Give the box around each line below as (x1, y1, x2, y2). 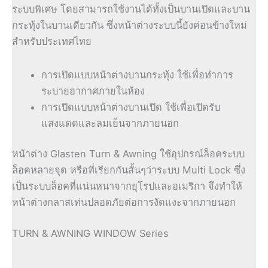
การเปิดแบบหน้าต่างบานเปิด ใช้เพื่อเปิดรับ (41, 100, 221, 113)
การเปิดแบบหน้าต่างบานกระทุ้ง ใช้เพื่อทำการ (41, 68, 234, 81)
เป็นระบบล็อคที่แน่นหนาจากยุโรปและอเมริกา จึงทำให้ (12, 180, 242, 193)
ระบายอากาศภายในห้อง (41, 84, 145, 97)
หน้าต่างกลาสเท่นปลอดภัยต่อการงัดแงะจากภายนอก (12, 196, 236, 209)
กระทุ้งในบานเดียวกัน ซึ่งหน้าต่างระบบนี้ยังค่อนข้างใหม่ (12, 19, 247, 31)
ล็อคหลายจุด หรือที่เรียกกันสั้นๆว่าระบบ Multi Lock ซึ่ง (12, 164, 245, 176)
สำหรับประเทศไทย (12, 35, 92, 47)
